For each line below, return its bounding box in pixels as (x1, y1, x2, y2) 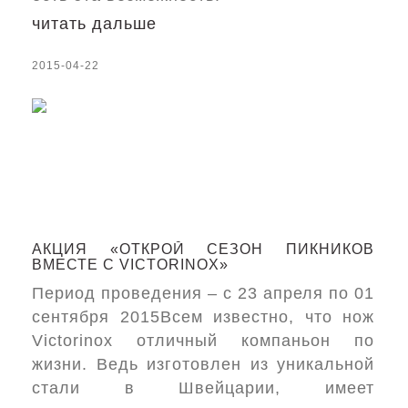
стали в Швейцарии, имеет (32, 379, 375, 397)
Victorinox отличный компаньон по (32, 331, 375, 350)
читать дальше (32, 15, 157, 33)
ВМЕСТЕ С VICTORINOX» (32, 257, 229, 272)
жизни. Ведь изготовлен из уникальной (32, 355, 375, 373)
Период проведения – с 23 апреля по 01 (32, 284, 375, 302)
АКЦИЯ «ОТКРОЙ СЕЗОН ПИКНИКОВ (32, 241, 375, 257)
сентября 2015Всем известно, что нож (32, 308, 375, 326)
